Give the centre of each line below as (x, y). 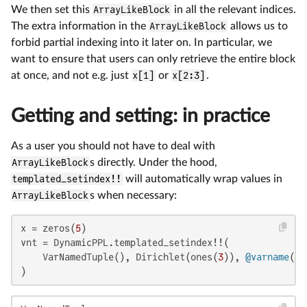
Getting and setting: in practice (140, 115)
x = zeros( (48, 228)
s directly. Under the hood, (153, 162)
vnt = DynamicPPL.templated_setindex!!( (125, 242)
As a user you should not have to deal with (113, 146)
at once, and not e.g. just (71, 75)
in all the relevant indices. (233, 10)
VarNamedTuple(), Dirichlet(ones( (119, 257)
